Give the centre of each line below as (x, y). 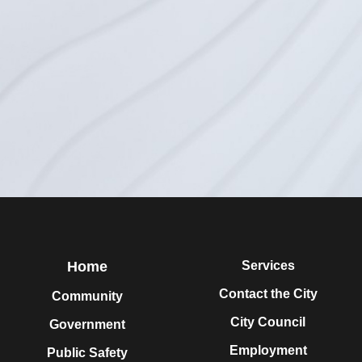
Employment (268, 350)
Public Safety (87, 352)
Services (268, 265)
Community (87, 296)
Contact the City (268, 293)
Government (87, 324)
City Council (268, 322)
